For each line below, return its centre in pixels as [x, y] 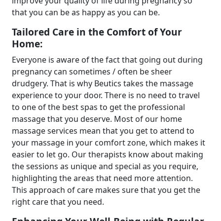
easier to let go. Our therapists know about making [108, 154]
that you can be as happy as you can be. [87, 12]
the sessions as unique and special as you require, [105, 166]
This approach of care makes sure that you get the [106, 190]
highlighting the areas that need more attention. [102, 178]
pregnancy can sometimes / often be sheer [92, 72]
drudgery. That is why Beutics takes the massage [103, 83]
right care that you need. [59, 202]
